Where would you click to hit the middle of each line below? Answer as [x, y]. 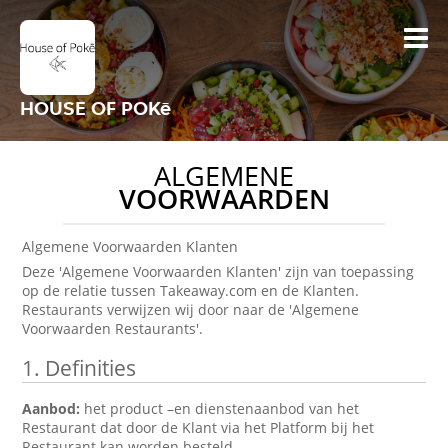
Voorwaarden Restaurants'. [113, 328]
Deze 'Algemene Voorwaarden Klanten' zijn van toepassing [218, 271]
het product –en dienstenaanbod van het [222, 408]
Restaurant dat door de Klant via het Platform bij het [198, 427]
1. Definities [79, 368]
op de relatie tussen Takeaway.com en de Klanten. [191, 290]
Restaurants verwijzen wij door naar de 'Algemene [191, 309]
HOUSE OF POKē [95, 108]
